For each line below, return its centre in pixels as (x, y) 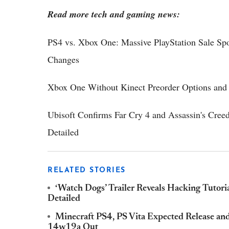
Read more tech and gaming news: (114, 14)
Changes (63, 60)
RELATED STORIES (87, 171)
